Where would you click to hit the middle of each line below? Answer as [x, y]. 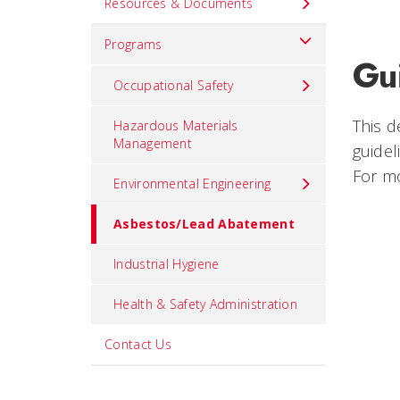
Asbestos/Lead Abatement [204, 224]
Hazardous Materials [176, 125]
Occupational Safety [174, 85]
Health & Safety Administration [205, 304]
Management [153, 143]
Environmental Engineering [192, 183]
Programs [133, 44]
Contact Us [138, 344]
